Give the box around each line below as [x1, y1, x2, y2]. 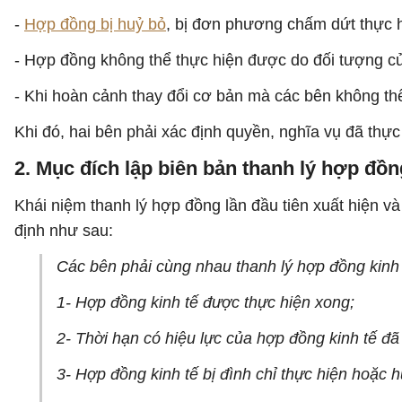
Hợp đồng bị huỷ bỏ [24, 15, 166, 33]
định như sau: [14, 222, 113, 240]
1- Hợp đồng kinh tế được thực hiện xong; [57, 293, 354, 311]
